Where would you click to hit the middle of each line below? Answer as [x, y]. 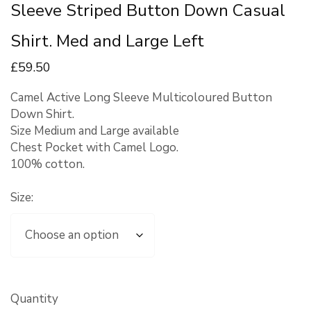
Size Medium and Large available [95, 131]
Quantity [34, 299]
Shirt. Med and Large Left [107, 41]
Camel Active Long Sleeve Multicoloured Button [141, 97]
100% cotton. [48, 164]
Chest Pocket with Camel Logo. [94, 147]
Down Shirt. [42, 114]
